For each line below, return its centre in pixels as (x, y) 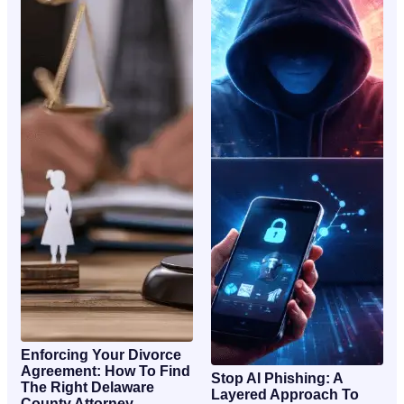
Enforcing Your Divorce (101, 354)
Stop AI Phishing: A (277, 378)
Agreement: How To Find (106, 371)
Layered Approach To (285, 394)
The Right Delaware (87, 387)
